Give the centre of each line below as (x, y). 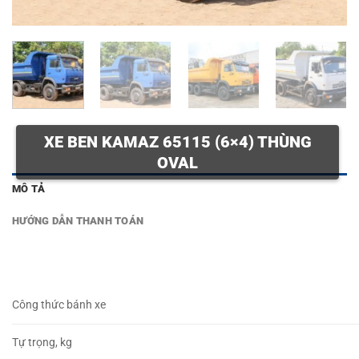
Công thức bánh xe (59, 305)
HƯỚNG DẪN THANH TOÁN (78, 221)
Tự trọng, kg (42, 343)
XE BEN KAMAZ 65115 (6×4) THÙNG (177, 142)
